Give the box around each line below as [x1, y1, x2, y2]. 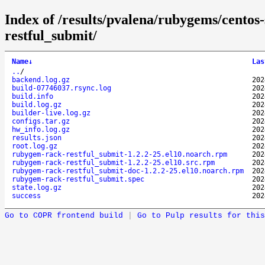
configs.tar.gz [12, 117, 70, 125]
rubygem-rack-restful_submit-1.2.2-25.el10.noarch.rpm [12, 150, 227, 159]
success [12, 191, 41, 200]
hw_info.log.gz [12, 125, 70, 134]
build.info [12, 92, 53, 101]
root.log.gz [12, 141, 57, 150]
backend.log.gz [12, 75, 70, 84]
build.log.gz [12, 100, 62, 109]
